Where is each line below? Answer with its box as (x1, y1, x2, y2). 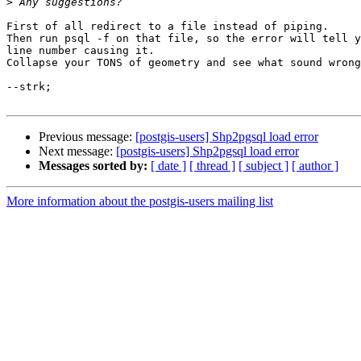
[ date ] (151, 159, 186, 173)
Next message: (39, 144, 116, 159)
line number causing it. (6, 44, 155, 57)
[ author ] (292, 159, 338, 173)
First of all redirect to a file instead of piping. (6, 20, 329, 33)
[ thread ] (189, 159, 235, 173)
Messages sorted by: (39, 159, 147, 173)
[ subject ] (239, 159, 288, 173)
